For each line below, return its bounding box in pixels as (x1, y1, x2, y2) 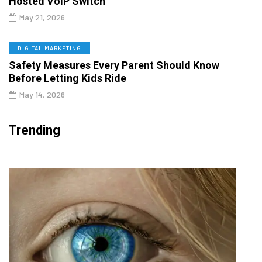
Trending (9, 122, 60, 137)
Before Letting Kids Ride (9, 71, 126, 84)
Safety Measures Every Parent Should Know (9, 58, 219, 71)
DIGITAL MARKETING (18, 44, 81, 51)
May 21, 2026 (19, 12, 65, 22)
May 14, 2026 (19, 89, 65, 99)
